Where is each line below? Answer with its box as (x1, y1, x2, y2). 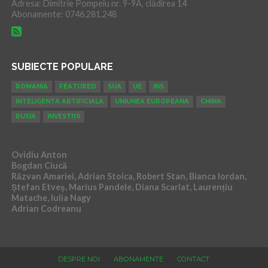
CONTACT (177, 255, 210, 264)
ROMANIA (15, 83, 48, 91)
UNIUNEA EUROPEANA (114, 98, 189, 106)
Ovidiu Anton (11, 150, 67, 160)
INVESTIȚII (47, 112, 80, 121)
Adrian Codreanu (11, 203, 81, 214)
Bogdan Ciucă (11, 160, 67, 171)
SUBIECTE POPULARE (11, 61, 113, 73)
